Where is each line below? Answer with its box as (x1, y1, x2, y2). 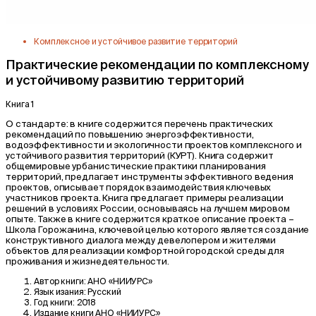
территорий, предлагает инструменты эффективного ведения (6, 171, 293, 183)
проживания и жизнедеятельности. (6, 256, 169, 267)
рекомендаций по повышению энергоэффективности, (6, 129, 255, 140)
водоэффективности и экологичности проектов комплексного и (6, 140, 302, 151)
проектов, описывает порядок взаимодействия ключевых (6, 182, 272, 193)
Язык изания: (34, 287, 86, 297)
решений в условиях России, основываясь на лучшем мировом (6, 203, 290, 214)
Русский (85, 287, 121, 297)
